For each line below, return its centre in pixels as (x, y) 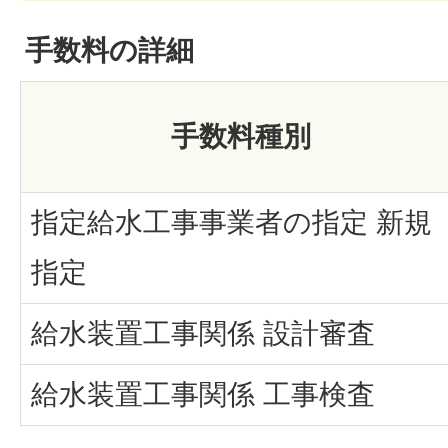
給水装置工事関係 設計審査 (203, 333)
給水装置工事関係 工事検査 (203, 394)
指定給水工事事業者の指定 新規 (231, 222)
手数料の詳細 (109, 50)
